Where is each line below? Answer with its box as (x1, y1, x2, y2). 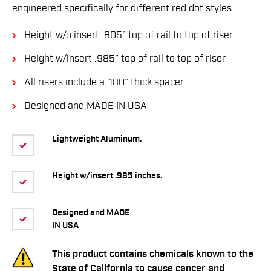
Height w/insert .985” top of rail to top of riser (24, 53, 226, 65)
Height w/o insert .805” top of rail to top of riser (24, 29, 233, 42)
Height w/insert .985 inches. (52, 171, 162, 182)
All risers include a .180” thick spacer (24, 76, 184, 89)
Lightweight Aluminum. (52, 134, 142, 145)
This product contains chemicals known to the (52, 248, 253, 261)
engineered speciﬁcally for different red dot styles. (12, 2, 234, 15)
